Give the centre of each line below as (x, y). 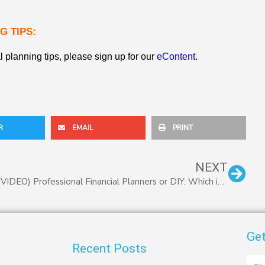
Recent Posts (109, 248)
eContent (176, 57)
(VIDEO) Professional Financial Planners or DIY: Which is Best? (221, 182)
